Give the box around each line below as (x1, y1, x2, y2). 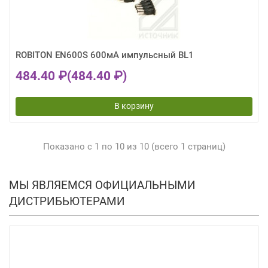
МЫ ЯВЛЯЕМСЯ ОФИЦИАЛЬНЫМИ (9, 178, 196, 192)
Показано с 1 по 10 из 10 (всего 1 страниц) (42, 141, 226, 152)
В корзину (114, 101, 154, 111)
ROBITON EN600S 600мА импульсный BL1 (16, 50, 194, 60)
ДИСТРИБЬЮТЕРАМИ (9, 194, 125, 208)
